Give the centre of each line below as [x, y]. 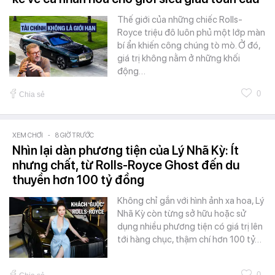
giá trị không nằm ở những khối [179, 59]
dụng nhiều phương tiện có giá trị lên [190, 227]
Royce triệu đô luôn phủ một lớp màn [191, 33]
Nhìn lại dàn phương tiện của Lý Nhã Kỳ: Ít [126, 151]
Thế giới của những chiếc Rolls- [180, 20]
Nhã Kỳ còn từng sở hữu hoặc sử [182, 214]
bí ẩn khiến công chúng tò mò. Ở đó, [189, 46]
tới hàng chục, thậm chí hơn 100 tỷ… [189, 240]
